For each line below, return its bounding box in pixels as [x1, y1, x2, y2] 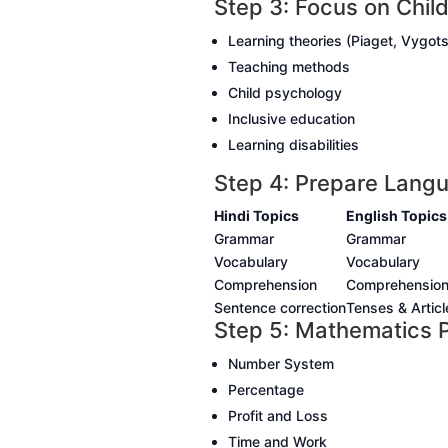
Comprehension [213, 276, 317, 294]
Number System [227, 355, 334, 373]
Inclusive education [227, 110, 355, 128]
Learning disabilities [227, 136, 359, 154]
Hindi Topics [213, 207, 299, 225]
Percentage [227, 381, 304, 399]
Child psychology [227, 84, 342, 102]
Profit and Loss [227, 407, 328, 425]
